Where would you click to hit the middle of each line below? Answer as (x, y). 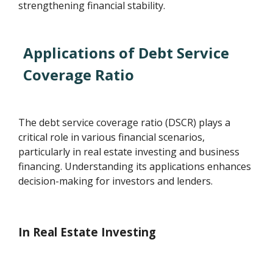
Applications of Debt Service (126, 52)
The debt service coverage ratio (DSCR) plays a (125, 122)
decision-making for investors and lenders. (116, 181)
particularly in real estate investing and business (129, 151)
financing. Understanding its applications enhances (135, 166)
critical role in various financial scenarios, (112, 137)
